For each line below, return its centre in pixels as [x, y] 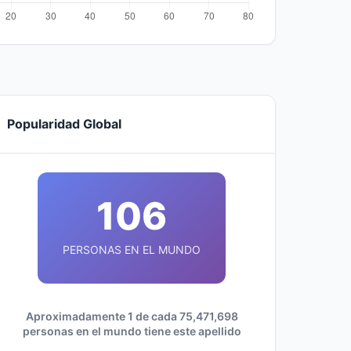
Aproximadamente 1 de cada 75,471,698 [132, 316]
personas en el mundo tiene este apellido [132, 331]
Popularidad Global [64, 124]
